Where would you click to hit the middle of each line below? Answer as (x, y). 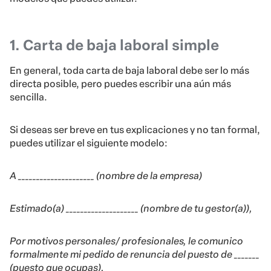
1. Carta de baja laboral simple (114, 45)
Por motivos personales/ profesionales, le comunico (126, 241)
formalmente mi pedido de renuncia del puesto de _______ (135, 255)
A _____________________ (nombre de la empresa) (106, 176)
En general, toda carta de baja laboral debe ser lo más (129, 71)
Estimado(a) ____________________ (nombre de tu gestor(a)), (131, 209)
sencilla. (28, 97)
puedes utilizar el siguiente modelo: (89, 143)
